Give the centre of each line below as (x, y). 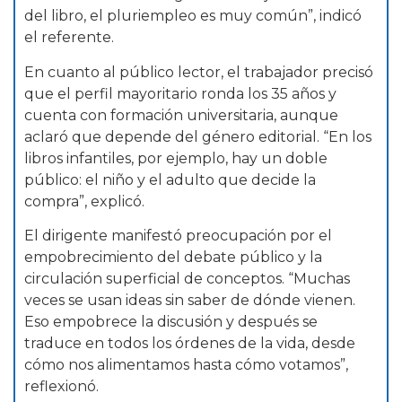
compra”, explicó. (84, 201)
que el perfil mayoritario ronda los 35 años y (180, 93)
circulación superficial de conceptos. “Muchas (187, 279)
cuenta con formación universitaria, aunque (181, 115)
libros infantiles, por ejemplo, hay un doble (176, 158)
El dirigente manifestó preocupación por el (178, 236)
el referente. (69, 38)
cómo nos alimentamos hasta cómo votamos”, (186, 365)
